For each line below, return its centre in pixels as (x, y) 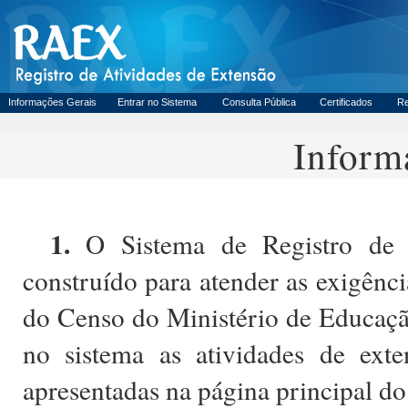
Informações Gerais (52, 102)
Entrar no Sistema (157, 102)
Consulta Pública (259, 102)
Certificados (346, 102)
